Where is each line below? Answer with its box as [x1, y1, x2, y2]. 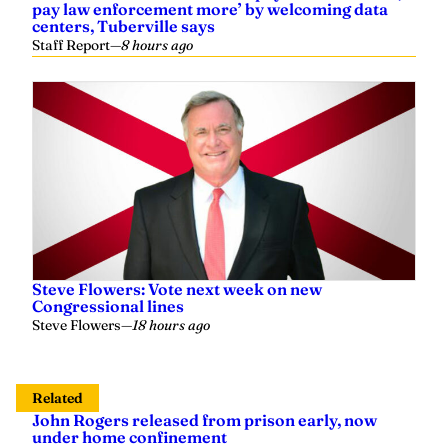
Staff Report [32, 36, 110, 54]
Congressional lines [32, 296, 184, 316]
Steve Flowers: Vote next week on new [32, 279, 322, 299]
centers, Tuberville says [32, 16, 215, 36]
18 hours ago [132, 316, 210, 334]
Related [32, 389, 83, 407]
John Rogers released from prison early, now [32, 410, 377, 430]
